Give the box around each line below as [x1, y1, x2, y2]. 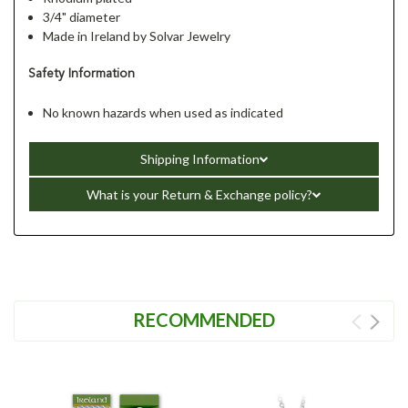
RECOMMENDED [133, 308, 275, 331]
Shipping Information [139, 150, 260, 167]
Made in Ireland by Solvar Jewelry [43, 27, 231, 44]
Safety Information [28, 66, 135, 80]
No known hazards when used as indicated [43, 104, 284, 120]
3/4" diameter [43, 8, 121, 25]
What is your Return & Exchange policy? [87, 186, 312, 202]
